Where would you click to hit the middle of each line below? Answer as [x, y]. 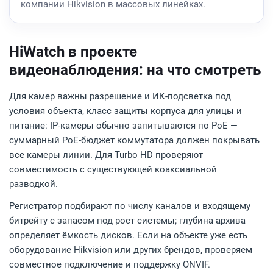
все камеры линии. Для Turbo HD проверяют [106, 155]
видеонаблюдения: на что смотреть [135, 70]
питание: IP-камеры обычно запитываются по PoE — [123, 126]
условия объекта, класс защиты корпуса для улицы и [126, 111]
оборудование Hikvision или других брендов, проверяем [131, 250]
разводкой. [34, 184]
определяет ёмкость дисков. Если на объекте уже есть [128, 235]
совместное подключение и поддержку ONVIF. [110, 264]
